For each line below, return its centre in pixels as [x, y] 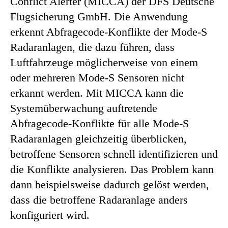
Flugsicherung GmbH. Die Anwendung [99, 16]
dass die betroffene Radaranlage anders [99, 199]
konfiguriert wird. [50, 215]
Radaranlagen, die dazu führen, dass [92, 47]
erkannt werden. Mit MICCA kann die [97, 93]
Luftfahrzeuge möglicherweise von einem [104, 62]
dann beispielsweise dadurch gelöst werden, [110, 184]
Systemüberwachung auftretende [84, 108]
